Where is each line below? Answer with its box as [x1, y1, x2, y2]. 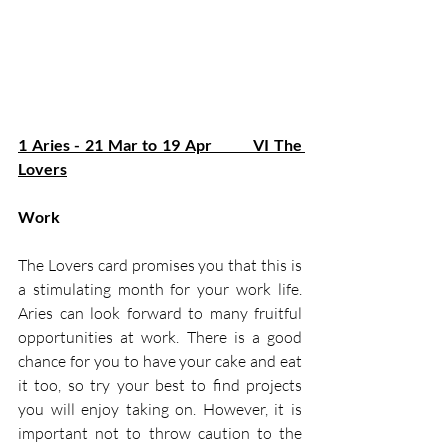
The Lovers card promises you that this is [18, 255, 302, 276]
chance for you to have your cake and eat [18, 351, 302, 372]
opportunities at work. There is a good [18, 327, 302, 348]
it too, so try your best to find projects [18, 375, 302, 396]
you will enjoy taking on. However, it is [18, 399, 302, 420]
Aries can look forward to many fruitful [18, 303, 302, 324]
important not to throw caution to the [18, 423, 302, 444]
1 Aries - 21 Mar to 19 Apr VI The [18, 135, 302, 155]
